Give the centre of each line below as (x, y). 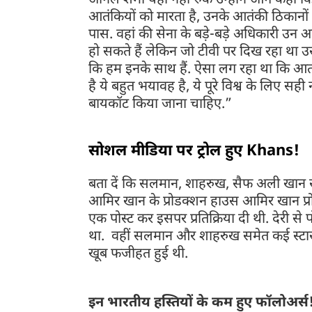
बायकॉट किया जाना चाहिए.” (160, 105)
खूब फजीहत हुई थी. (140, 255)
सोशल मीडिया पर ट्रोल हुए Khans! (194, 152)
